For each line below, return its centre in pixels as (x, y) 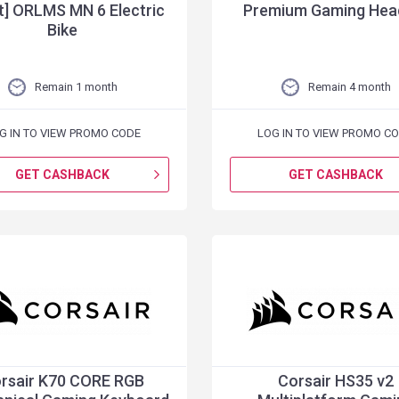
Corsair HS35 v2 (336, 381)
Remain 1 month (76, 87)
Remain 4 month (349, 87)
